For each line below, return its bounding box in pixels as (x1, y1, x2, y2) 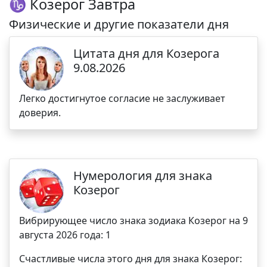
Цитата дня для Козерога (73, 45, 219, 61)
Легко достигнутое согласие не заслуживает (19, 92, 225, 105)
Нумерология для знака (73, 167, 212, 184)
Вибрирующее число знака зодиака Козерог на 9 (19, 214, 248, 227)
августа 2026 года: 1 (19, 228, 111, 241)
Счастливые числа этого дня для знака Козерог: (19, 252, 242, 265)
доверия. (19, 106, 61, 119)
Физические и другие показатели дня (9, 16, 229, 32)
